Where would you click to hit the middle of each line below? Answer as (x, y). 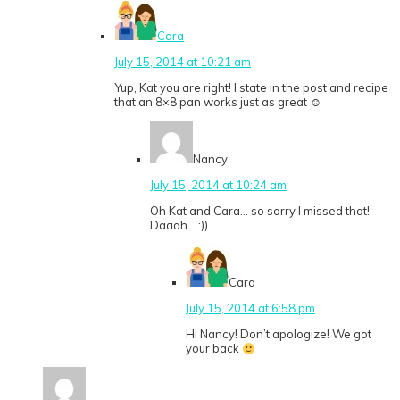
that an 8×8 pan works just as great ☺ (218, 102)
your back (214, 349)
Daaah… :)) (179, 225)
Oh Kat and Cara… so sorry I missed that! (260, 211)
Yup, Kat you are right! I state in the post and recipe (251, 88)
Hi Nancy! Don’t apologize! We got (279, 334)
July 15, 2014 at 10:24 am (218, 185)
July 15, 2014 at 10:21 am (183, 62)
